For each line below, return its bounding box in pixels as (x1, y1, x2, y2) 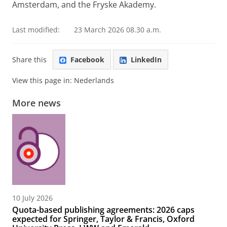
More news (12, 97, 61, 109)
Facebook (70, 54, 104, 64)
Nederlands (74, 75, 114, 86)
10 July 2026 (12, 193, 53, 203)
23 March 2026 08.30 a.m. (74, 25, 161, 34)
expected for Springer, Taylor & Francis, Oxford (12, 213, 195, 225)
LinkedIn (131, 54, 162, 64)
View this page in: (12, 75, 74, 86)
